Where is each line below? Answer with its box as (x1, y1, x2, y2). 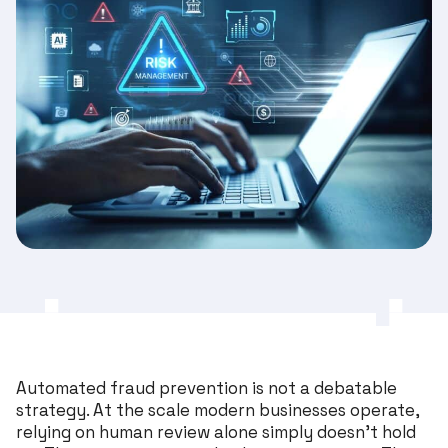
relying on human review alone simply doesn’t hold (16, 420, 416, 443)
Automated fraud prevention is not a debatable (16, 376, 397, 399)
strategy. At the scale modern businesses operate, (16, 398, 419, 421)
